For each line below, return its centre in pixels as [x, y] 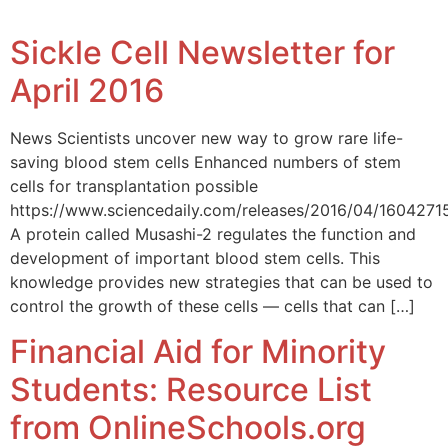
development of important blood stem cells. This [195, 258]
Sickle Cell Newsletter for [202, 53]
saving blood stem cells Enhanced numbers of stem [205, 162]
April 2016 [87, 91]
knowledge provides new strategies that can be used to [221, 282]
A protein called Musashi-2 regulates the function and [213, 234]
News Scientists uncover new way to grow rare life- [206, 138]
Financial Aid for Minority [198, 351]
